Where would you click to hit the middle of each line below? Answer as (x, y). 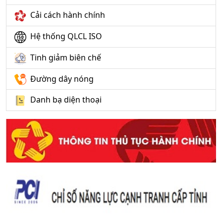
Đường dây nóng (62, 79)
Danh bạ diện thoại (66, 100)
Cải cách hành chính (68, 15)
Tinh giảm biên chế (66, 57)
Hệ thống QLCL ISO (66, 36)
